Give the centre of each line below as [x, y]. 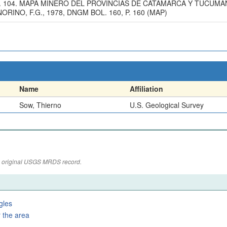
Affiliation [146, 89]
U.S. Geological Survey [167, 105]
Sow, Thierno [40, 105]
